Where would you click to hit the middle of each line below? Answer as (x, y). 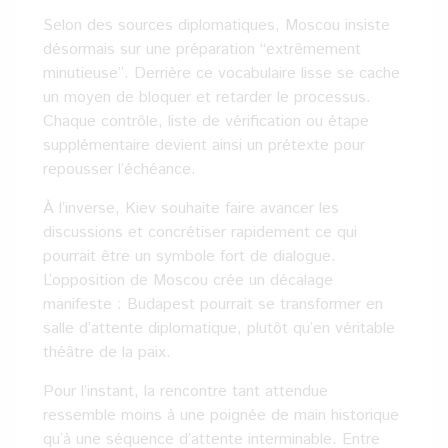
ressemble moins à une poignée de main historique (221, 415)
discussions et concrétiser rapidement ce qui (200, 232)
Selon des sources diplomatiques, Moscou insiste (216, 25)
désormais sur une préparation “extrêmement (202, 49)
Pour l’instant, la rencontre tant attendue (185, 391)
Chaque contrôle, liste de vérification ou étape (206, 121)
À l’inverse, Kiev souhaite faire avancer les (191, 208)
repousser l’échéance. (119, 169)
